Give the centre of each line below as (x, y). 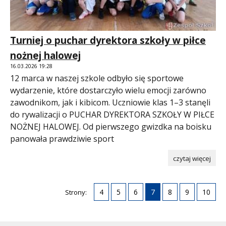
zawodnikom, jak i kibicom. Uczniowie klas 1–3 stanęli (110, 103)
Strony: (76, 192)
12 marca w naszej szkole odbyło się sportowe (97, 78)
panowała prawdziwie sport (62, 139)
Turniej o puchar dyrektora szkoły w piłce (108, 41)
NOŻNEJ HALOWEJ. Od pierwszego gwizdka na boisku (111, 127)
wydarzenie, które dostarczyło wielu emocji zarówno (108, 91)
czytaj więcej (192, 159)
